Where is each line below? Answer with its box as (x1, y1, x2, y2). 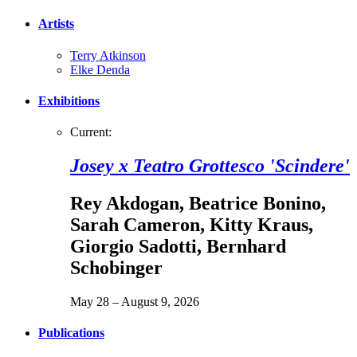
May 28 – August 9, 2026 (70, 294, 199, 308)
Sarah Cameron (70, 214, 200, 235)
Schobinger (70, 257, 163, 278)
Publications (38, 326, 104, 340)
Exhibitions (38, 93, 100, 108)
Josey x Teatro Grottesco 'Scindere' (70, 155, 350, 176)
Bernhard (206, 235, 286, 257)
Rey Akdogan (70, 192, 179, 214)
